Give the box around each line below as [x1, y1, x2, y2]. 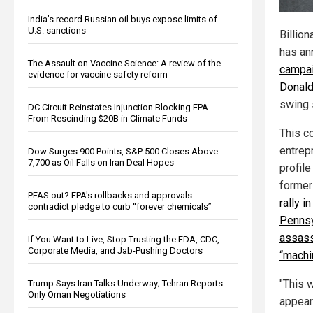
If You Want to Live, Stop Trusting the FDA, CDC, [28, 233, 219, 245]
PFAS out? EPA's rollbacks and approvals [28, 189, 192, 201]
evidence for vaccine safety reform [28, 68, 168, 80]
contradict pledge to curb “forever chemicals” [28, 201, 212, 212]
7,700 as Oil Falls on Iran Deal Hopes [28, 156, 174, 168]
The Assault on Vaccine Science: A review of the [28, 57, 221, 68]
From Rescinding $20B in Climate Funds [28, 112, 187, 124]
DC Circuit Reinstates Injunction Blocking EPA [28, 101, 208, 112]
